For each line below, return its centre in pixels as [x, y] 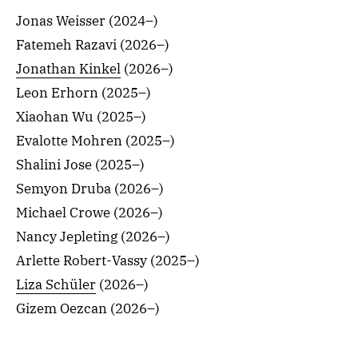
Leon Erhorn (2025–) [84, 93]
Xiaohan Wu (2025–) [81, 117]
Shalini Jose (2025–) [80, 165]
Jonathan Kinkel [68, 69]
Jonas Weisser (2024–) [87, 21]
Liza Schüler [56, 284]
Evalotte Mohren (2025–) [95, 141]
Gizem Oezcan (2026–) [88, 308]
